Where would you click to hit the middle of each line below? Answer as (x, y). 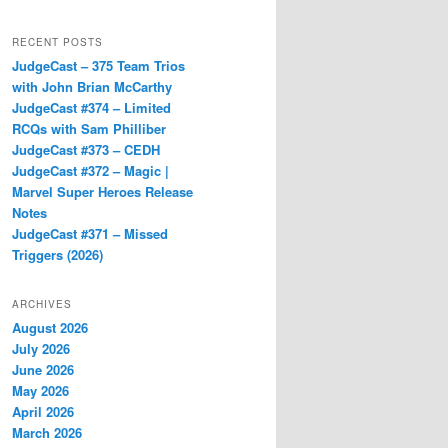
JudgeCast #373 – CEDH (86, 149)
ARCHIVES (42, 304)
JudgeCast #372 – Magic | (90, 170)
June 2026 (43, 370)
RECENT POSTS (57, 41)
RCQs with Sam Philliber (89, 128)
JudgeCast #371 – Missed (90, 233)
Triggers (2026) (57, 254)
